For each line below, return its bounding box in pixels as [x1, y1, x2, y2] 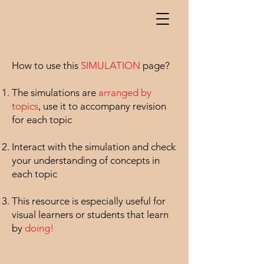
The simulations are [12, 87, 98, 98]
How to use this [12, 60, 81, 71]
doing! [25, 222, 54, 234]
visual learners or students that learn [12, 209, 169, 220]
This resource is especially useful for [12, 195, 166, 207]
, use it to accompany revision [38, 100, 166, 112]
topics [12, 100, 38, 112]
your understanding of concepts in [12, 154, 160, 166]
